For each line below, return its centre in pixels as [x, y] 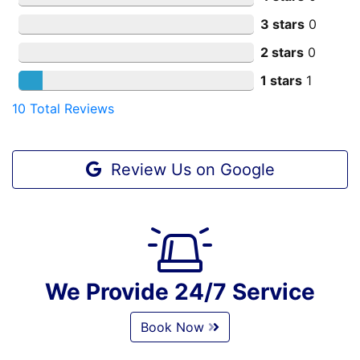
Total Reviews [70, 108]
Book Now [174, 327]
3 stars [283, 24]
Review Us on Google [188, 169]
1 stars [282, 80]
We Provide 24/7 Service [180, 291]
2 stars [282, 52]
